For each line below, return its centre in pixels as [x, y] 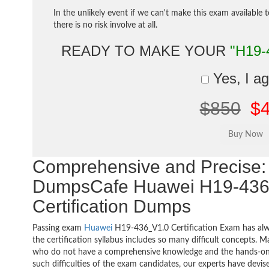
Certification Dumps [112, 206]
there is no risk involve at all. [106, 25]
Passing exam [59, 228]
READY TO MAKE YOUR [145, 51]
